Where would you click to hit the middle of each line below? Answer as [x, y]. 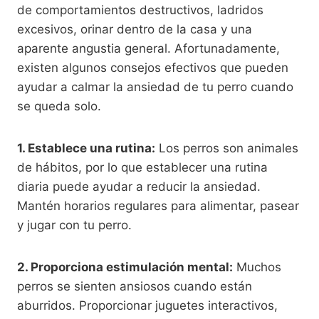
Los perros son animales [227, 148]
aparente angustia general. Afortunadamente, [148, 48]
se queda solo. [59, 106]
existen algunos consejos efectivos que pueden [153, 67]
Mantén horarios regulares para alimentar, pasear [158, 205]
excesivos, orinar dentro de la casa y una [135, 29]
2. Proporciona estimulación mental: [125, 267]
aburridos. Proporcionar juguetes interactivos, [147, 305]
